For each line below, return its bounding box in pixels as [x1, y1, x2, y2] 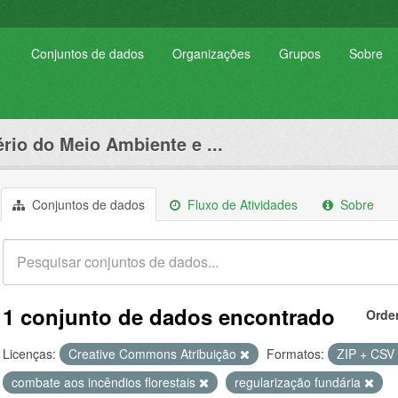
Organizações [172, 44, 251, 62]
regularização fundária [235, 373, 364, 391]
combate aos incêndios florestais [12, 373, 199, 391]
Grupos [279, 44, 321, 62]
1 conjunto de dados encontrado [3, 301, 335, 331]
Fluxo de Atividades [184, 195, 298, 213]
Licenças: [3, 345, 56, 362]
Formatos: [267, 345, 324, 362]
